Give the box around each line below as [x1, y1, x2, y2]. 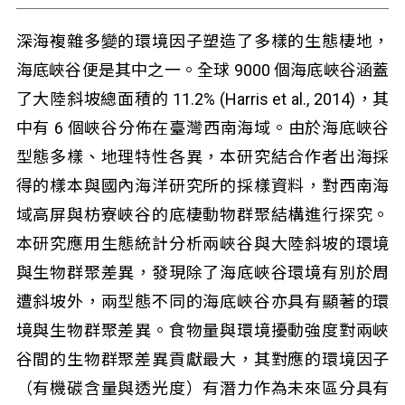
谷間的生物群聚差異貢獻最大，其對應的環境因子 [15, 350, 390, 369]
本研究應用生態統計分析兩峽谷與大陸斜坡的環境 [15, 234, 390, 253]
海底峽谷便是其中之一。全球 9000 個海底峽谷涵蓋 [15, 61, 390, 80]
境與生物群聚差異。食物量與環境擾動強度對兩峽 [15, 321, 390, 340]
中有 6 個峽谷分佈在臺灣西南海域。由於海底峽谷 [15, 118, 390, 137]
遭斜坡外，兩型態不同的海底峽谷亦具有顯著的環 [15, 292, 390, 311]
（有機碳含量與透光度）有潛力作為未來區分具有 [15, 379, 390, 398]
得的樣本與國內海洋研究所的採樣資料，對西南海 [15, 176, 390, 195]
